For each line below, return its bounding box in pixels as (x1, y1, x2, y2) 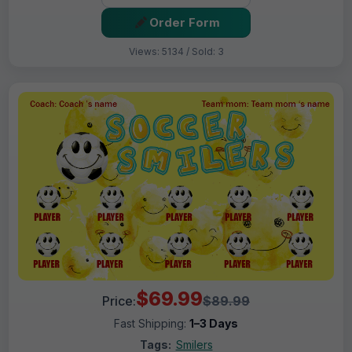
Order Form (148, 15, 220, 31)
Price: (102, 292, 136, 309)
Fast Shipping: (114, 316, 189, 330)
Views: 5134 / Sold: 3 (128, 45, 224, 57)
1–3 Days (189, 316, 238, 330)
